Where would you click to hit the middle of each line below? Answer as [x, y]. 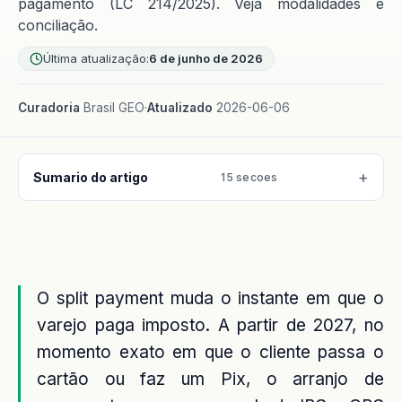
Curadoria [49, 108]
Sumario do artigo [91, 177]
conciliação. [58, 25]
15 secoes [249, 177]
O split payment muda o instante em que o [210, 298]
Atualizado [180, 108]
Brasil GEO [112, 108]
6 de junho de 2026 [206, 58]
